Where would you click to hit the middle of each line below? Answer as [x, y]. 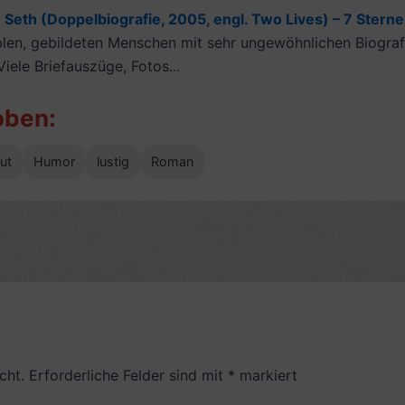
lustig [113, 161]
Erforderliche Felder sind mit [128, 375]
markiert [266, 375]
